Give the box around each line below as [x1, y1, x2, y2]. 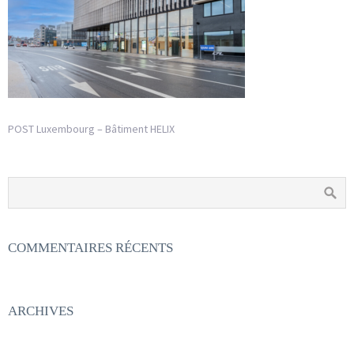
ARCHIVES [8, 303, 73, 319]
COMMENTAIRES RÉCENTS [8, 240, 173, 256]
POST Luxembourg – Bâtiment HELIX [8, 122, 175, 137]
